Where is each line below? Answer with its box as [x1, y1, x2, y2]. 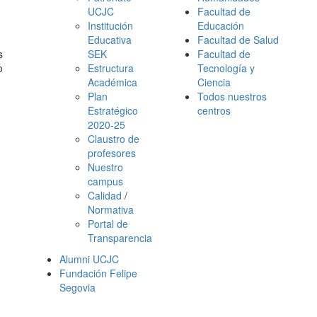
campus [88, 174, 123, 188]
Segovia [59, 280, 96, 294]
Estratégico [88, 103, 138, 117]
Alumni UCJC [59, 252, 119, 266]
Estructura [88, 61, 134, 75]
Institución [88, 18, 133, 33]
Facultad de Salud [197, 33, 279, 47]
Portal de [88, 217, 128, 231]
